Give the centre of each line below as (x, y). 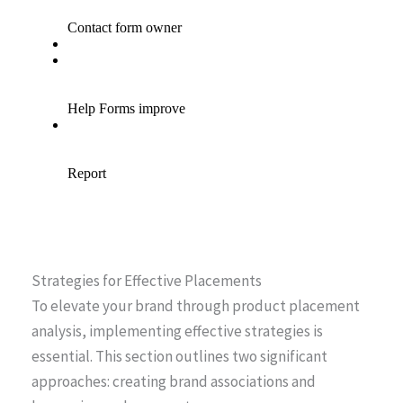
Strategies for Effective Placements (147, 281)
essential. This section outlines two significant (179, 357)
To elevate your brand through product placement (196, 306)
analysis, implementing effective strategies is (177, 331)
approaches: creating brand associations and (174, 382)
